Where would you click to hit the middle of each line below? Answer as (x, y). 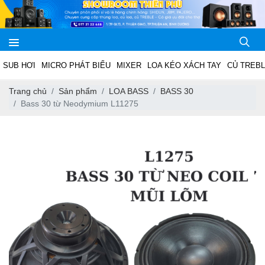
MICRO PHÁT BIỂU (76, 66)
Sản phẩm (78, 91)
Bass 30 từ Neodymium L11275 (80, 104)
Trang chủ (28, 91)
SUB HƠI (19, 66)
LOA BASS (129, 91)
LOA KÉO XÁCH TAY (184, 66)
